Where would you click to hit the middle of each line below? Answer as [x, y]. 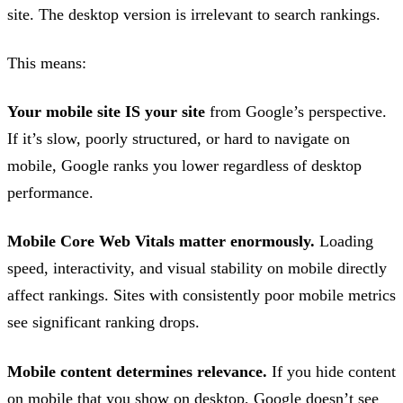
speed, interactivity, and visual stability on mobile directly [197, 269]
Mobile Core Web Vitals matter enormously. [161, 242]
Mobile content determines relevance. [137, 371]
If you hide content [331, 371]
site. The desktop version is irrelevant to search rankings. [194, 14]
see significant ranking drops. [103, 322]
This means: [47, 63]
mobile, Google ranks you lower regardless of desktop [184, 166]
